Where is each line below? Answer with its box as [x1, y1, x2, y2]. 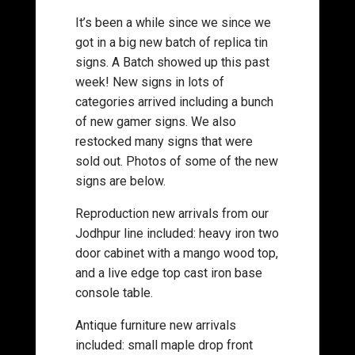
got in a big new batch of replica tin [74, 35, 268, 50]
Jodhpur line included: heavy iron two [74, 226, 279, 241]
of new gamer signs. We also [74, 114, 236, 129]
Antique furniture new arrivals [74, 318, 236, 333]
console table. [74, 285, 153, 300]
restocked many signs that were [74, 134, 253, 149]
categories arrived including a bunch [74, 94, 273, 109]
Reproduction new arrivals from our [74, 206, 269, 221]
